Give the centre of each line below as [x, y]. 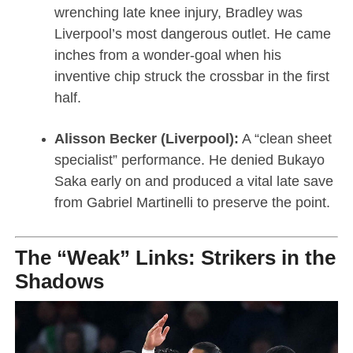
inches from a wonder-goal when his [167, 55]
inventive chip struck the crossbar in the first [191, 76]
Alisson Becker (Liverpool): [146, 138]
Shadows [59, 281]
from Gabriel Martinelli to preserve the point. [192, 202]
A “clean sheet [285, 138]
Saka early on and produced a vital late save [193, 181]
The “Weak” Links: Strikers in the [175, 258]
